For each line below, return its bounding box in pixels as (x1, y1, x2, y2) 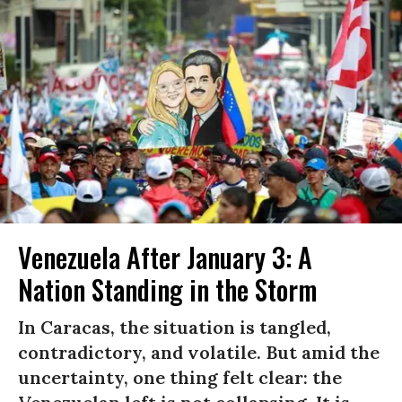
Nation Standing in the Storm (18, 268, 318, 310)
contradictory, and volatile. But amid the (18, 340, 380, 363)
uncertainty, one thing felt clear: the (18, 365, 342, 389)
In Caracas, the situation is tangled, (18, 315, 331, 338)
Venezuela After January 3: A (18, 236, 312, 277)
